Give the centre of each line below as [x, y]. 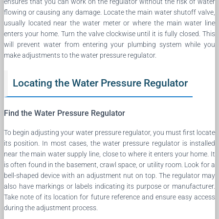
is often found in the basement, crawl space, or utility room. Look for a [109, 164]
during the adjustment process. [51, 208]
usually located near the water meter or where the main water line [109, 23]
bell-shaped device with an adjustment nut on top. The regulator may [109, 175]
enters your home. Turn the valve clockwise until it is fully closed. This [109, 33]
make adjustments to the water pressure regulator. [80, 55]
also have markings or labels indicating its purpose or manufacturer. [109, 186]
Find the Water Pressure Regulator [65, 113]
